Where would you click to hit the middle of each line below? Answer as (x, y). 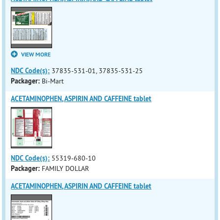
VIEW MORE (36, 55)
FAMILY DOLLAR (66, 168)
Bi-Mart (53, 81)
